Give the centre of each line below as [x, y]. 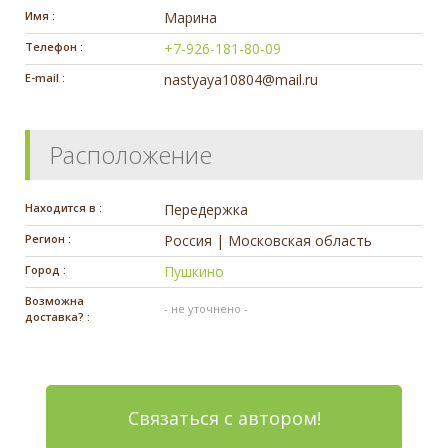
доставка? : [57, 317]
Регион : [48, 239]
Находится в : [63, 208]
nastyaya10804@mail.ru [241, 80]
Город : [45, 270]
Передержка [206, 210]
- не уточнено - [206, 309]
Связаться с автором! [224, 418]
